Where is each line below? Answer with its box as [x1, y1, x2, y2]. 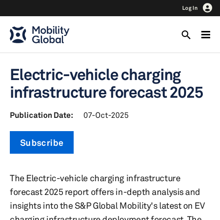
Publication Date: [10, 110, 73, 120]
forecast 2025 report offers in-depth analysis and [10, 186, 200, 197]
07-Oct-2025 [83, 110, 129, 120]
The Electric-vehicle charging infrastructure [10, 172, 181, 183]
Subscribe [20, 137, 64, 148]
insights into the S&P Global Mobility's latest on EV [10, 200, 205, 211]
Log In [182, 4, 198, 11]
